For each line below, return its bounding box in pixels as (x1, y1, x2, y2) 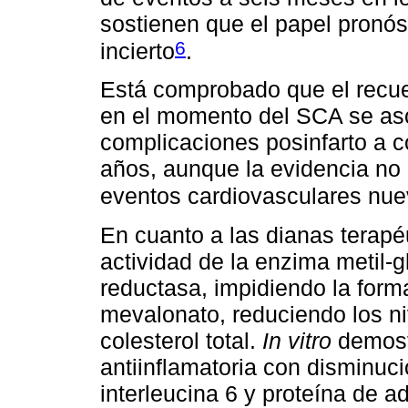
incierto (100, 38, 175, 65)
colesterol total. (100, 327, 262, 353)
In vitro (262, 327, 331, 353)
